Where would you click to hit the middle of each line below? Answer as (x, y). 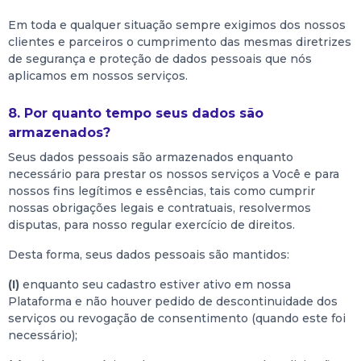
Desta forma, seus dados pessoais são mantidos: (149, 255)
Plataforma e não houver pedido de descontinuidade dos (173, 301)
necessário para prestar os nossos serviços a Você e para (174, 174)
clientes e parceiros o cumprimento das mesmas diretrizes (180, 42)
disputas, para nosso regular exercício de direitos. (151, 225)
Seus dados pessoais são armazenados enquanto (151, 157)
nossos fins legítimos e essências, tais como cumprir (162, 191)
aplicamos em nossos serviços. (98, 76)
